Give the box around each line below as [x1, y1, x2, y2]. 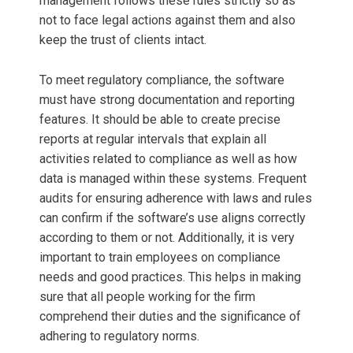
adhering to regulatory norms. [39, 329, 199, 344]
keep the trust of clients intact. [39, 32, 206, 48]
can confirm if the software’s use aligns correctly [39, 210, 306, 226]
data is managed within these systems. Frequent [39, 171, 307, 187]
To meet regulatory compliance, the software [39, 72, 284, 88]
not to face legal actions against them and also [39, 13, 295, 28]
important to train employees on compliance [39, 250, 281, 266]
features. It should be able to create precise [39, 112, 281, 128]
